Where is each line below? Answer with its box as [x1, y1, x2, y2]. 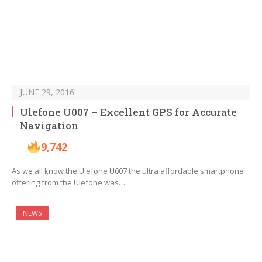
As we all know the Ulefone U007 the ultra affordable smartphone [12, 166, 244, 177]
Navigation [20, 119, 78, 133]
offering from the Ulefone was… [12, 177, 125, 188]
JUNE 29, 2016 [20, 87, 74, 98]
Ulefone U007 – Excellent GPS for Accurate [20, 105, 237, 119]
